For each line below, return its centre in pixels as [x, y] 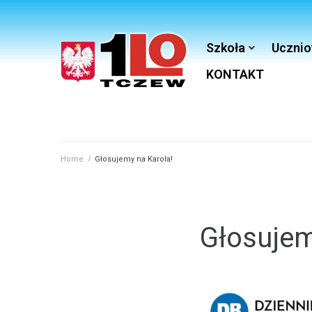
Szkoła [226, 48]
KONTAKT [235, 74]
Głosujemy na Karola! [134, 159]
